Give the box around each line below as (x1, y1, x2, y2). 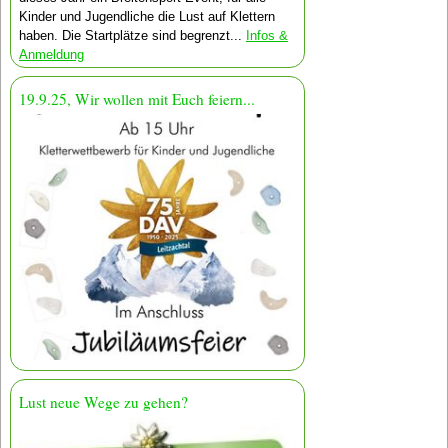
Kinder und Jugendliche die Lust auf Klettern (18, 8, 275, 24)
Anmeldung (18, 46, 84, 62)
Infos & (245, 27, 288, 43)
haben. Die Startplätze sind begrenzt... (18, 27, 246, 43)
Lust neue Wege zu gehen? (18, 392, 188, 413)
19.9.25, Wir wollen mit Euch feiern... (18, 89, 255, 110)
